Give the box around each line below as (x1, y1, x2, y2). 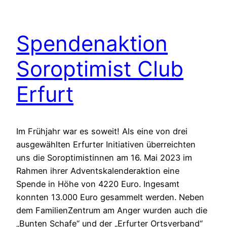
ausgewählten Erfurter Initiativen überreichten (16, 139, 196, 149)
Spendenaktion (16, 30, 168, 56)
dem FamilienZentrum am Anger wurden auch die (16, 205, 207, 215)
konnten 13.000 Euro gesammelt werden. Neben (16, 192, 204, 202)
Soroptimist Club (16, 55, 183, 82)
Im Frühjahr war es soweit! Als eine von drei (16, 126, 187, 136)
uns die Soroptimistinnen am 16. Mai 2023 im (16, 152, 192, 163)
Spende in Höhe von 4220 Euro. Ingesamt (16, 178, 179, 189)
